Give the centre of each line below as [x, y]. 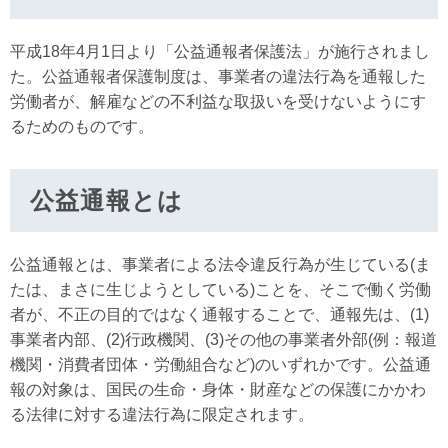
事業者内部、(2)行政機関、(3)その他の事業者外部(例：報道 [223, 339]
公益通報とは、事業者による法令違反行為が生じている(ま [220, 264]
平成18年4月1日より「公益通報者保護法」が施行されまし [220, 51]
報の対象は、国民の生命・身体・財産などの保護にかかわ [218, 389]
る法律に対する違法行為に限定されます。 [162, 414]
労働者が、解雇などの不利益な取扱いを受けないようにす [218, 101]
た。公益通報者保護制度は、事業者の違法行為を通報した [218, 76]
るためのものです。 [82, 126]
